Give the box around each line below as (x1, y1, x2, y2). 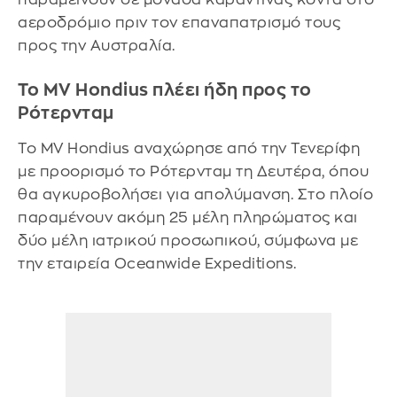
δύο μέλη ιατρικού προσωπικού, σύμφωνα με (18, 233, 358, 249)
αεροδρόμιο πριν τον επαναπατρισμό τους (18, 15, 340, 31)
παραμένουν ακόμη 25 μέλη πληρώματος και (18, 210, 358, 226)
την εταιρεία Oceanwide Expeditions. (18, 256, 297, 272)
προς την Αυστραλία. (18, 38, 175, 54)
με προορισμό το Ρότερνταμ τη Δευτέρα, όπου (18, 164, 369, 180)
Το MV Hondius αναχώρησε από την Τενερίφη (18, 141, 360, 157)
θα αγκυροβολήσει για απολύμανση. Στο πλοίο (18, 187, 373, 203)
